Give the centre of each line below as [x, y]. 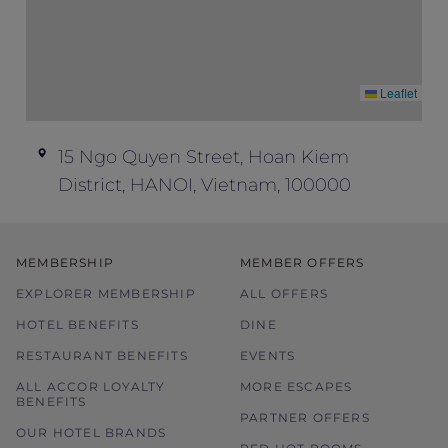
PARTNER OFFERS [305, 417]
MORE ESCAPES [296, 386]
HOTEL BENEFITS [77, 324]
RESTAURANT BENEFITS [102, 355]
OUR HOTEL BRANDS [91, 432]
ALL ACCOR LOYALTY [91, 386]
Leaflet [397, 92]
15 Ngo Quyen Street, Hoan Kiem [204, 157]
